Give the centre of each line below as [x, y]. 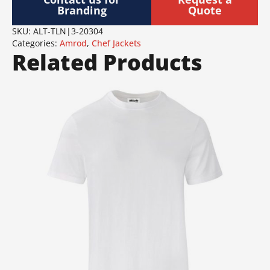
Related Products [107, 63]
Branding [82, 11]
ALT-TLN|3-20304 [68, 31]
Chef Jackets [116, 43]
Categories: [36, 43]
